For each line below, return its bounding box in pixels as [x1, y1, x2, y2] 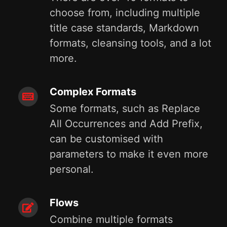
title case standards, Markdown [50, 22, 199, 34]
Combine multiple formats [50, 213, 173, 225]
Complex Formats [50, 86, 136, 98]
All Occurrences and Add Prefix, [50, 118, 203, 130]
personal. [50, 163, 94, 175]
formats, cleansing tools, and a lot [50, 37, 211, 49]
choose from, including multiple [50, 7, 200, 19]
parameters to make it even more [50, 148, 208, 160]
